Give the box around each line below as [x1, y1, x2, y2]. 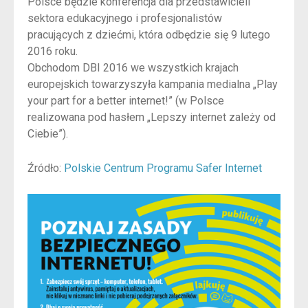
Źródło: [27, 161, 64, 175]
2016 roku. [27, 45, 78, 58]
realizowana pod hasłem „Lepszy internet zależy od [27, 111, 276, 124]
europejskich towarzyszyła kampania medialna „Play [27, 78, 278, 91]
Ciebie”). [27, 127, 68, 141]
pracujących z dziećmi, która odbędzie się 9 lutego [27, 28, 270, 42]
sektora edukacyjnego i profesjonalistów [27, 12, 222, 25]
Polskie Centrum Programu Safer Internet [64, 161, 262, 175]
